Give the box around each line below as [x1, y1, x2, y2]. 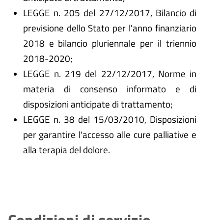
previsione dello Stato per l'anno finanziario [23, 21, 196, 35]
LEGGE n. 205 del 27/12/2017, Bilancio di [23, 5, 196, 20]
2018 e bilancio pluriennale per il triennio [23, 36, 196, 51]
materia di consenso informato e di [23, 82, 196, 96]
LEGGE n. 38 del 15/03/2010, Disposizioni [23, 112, 196, 127]
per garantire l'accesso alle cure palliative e [23, 127, 196, 142]
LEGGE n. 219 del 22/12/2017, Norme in [23, 66, 196, 81]
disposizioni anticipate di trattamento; [23, 97, 173, 111]
